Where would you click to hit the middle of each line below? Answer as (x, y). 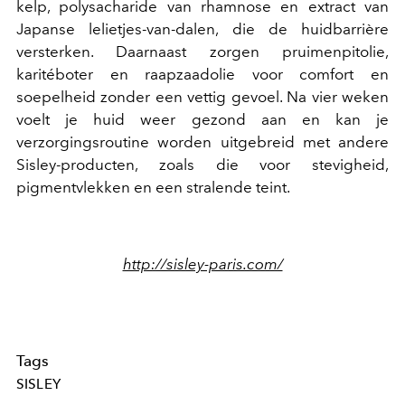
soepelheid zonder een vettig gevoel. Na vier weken (202, 97)
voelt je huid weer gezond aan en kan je (202, 120)
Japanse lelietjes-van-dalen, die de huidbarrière (202, 29)
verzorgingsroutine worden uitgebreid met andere (202, 142)
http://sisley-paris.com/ (202, 264)
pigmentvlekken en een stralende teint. (153, 188)
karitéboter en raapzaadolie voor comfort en (202, 75)
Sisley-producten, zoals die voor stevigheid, (202, 165)
